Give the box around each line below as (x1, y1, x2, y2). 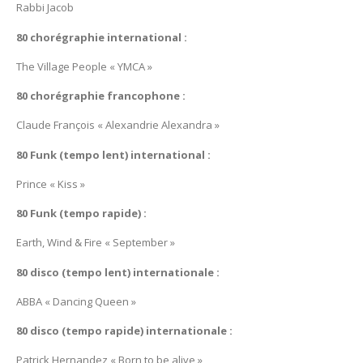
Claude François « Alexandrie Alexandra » (16, 117, 220, 133)
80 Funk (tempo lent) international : (16, 147, 211, 162)
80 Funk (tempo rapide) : (16, 206, 147, 221)
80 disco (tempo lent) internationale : (16, 264, 220, 280)
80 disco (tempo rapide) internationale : (16, 323, 233, 339)
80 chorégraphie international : (16, 29, 187, 45)
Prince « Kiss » (16, 176, 85, 191)
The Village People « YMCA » (16, 58, 152, 74)
